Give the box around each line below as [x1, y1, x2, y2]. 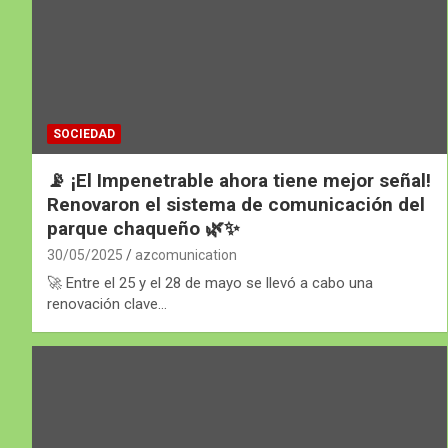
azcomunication [135, 246, 237, 263]
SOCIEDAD [53, 126, 115, 141]
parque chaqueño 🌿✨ [47, 216, 240, 240]
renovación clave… [47, 294, 167, 313]
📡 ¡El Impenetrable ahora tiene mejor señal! [47, 168, 431, 192]
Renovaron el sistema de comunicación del [47, 192, 425, 216]
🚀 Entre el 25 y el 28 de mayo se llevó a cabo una [47, 273, 373, 292]
